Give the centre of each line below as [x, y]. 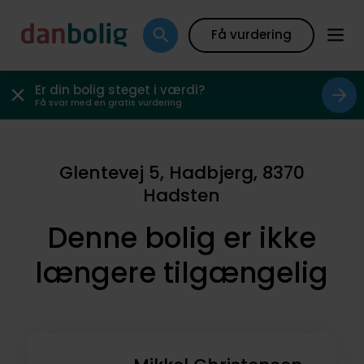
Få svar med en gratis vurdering [109, 103]
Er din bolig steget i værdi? [121, 90]
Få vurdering [252, 35]
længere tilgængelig [182, 273]
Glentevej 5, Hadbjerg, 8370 [182, 173]
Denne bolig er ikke [182, 238]
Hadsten [182, 196]
